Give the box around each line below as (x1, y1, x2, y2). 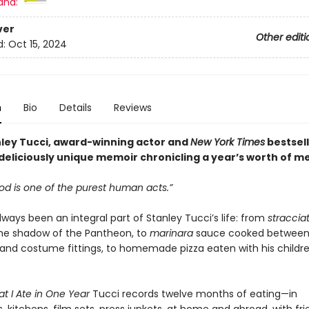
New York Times (190, 135, 265, 149)
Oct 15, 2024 (8, 37, 67, 52)
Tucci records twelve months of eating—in (89, 287, 297, 301)
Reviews (113, 101, 152, 114)
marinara (149, 226, 196, 240)
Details (59, 101, 92, 114)
